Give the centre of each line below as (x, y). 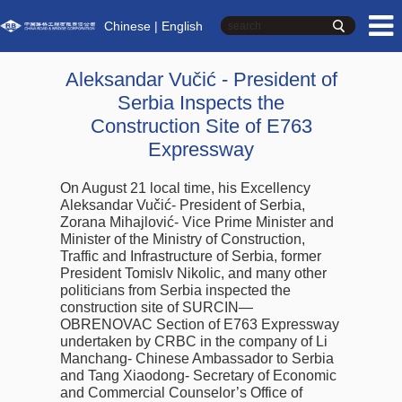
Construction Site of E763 (201, 126)
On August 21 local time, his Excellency (186, 188)
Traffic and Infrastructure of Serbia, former (191, 256)
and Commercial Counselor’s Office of (182, 392)
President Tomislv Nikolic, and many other (194, 273)
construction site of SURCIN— (157, 307)
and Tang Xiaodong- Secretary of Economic (199, 375)
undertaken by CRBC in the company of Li (194, 341)
